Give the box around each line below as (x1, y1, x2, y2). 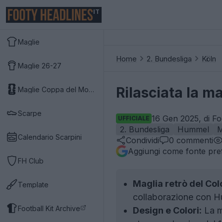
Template (18, 180, 49, 189)
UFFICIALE (118, 114, 150, 122)
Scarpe (18, 109, 42, 117)
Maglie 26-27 (18, 61, 61, 70)
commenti (174, 135, 213, 145)
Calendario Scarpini (18, 132, 82, 141)
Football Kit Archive (18, 204, 80, 213)
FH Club (18, 156, 44, 165)
